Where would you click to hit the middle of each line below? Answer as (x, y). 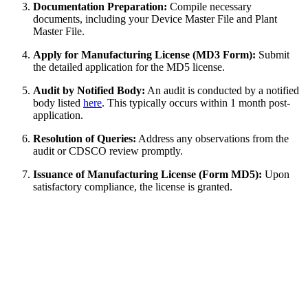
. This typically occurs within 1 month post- (196, 103)
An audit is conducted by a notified (222, 91)
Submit (273, 55)
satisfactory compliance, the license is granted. (133, 187)
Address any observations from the (212, 139)
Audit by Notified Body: (89, 91)
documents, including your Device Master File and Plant (155, 19)
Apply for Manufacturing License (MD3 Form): (144, 55)
